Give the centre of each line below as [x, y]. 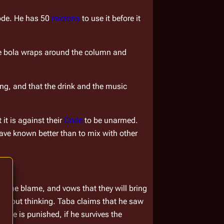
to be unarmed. [110, 120]
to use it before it [110, 18]
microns [66, 18]
